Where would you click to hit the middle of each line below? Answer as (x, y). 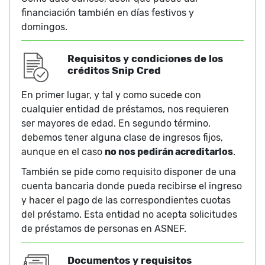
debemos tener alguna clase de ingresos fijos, (122, 138)
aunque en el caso (63, 152)
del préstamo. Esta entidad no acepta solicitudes (129, 215)
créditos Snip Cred (114, 71)
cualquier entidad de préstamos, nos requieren (125, 109)
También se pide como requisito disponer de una (129, 172)
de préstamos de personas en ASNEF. (104, 229)
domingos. (44, 27)
